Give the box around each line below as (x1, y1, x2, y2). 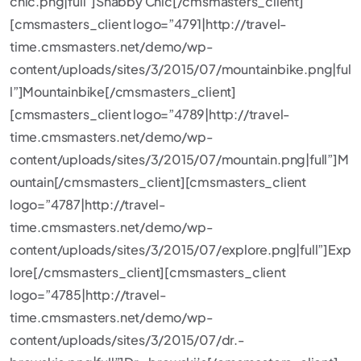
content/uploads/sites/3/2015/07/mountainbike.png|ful (10, 60, 351, 77)
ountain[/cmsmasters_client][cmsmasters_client (10, 173, 306, 190)
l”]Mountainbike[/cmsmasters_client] (10, 83, 237, 100)
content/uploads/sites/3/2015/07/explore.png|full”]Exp (10, 241, 351, 258)
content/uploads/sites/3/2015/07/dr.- (10, 331, 245, 348)
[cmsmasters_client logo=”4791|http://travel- (10, 15, 288, 32)
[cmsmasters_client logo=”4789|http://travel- (10, 106, 291, 122)
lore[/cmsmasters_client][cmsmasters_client (10, 263, 286, 280)
